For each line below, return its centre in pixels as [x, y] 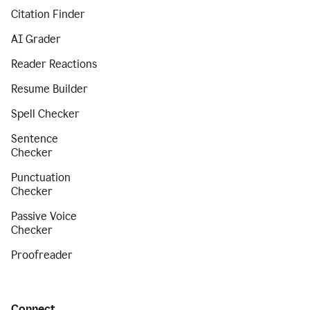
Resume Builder [49, 89]
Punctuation [41, 177]
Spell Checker [45, 114]
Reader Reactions [54, 64]
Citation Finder [48, 14]
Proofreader [42, 255]
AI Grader [36, 39]
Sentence [35, 139]
